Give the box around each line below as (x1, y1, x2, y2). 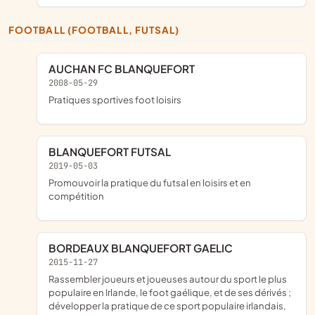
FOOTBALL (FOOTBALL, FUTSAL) (15, 23, 180, 36)
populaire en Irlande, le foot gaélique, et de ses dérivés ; (49, 285, 291, 298)
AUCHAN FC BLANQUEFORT (56, 62, 195, 76)
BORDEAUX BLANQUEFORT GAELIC (56, 240, 233, 255)
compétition (49, 189, 104, 202)
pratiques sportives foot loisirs (54, 93, 181, 105)
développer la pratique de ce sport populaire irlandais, (49, 299, 286, 311)
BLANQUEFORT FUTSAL (56, 145, 171, 159)
